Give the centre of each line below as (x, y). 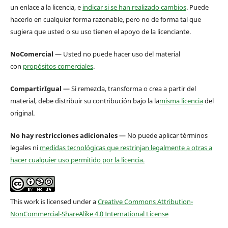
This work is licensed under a (54, 201)
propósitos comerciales (58, 66)
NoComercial (32, 54)
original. (22, 113)
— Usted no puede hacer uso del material (117, 54)
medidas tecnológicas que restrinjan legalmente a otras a (126, 147)
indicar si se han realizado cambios (134, 7)
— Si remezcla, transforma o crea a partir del (129, 88)
